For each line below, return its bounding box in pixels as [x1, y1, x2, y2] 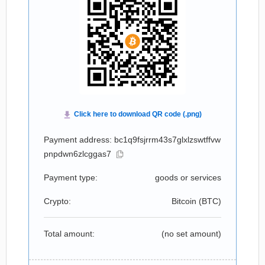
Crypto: [44, 196, 71, 206]
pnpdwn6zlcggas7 [44, 149, 111, 159]
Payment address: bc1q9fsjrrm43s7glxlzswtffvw [44, 135, 221, 144]
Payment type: [44, 173, 98, 182]
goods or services [155, 173, 221, 182]
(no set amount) [161, 229, 221, 238]
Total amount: [44, 229, 95, 238]
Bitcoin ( [172, 196, 202, 206]
